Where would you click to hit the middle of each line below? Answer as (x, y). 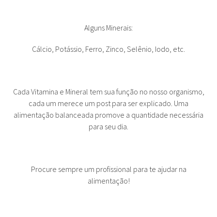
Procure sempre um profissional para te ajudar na (108, 169)
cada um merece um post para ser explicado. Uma (108, 103)
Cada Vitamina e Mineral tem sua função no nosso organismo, (108, 92)
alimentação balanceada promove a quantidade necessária (108, 115)
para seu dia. (108, 126)
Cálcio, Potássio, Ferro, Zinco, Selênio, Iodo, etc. (108, 49)
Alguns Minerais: (108, 28)
